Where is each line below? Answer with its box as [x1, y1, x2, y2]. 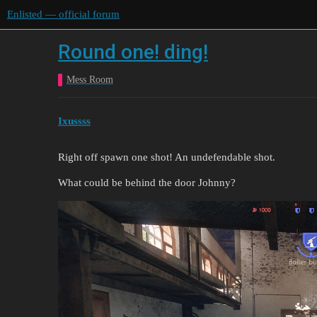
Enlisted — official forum [7, 8, 120, 20]
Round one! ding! [58, 40, 208, 64]
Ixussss [58, 115, 91, 127]
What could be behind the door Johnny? [58, 176, 236, 188]
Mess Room [67, 74, 113, 85]
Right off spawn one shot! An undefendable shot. [58, 151, 275, 163]
